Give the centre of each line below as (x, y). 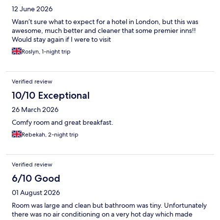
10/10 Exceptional (51, 96)
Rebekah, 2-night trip (50, 135)
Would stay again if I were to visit (61, 40)
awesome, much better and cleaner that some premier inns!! (104, 31)
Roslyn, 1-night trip (46, 52)
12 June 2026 (32, 9)
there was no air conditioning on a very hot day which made (102, 214)
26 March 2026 (35, 110)
